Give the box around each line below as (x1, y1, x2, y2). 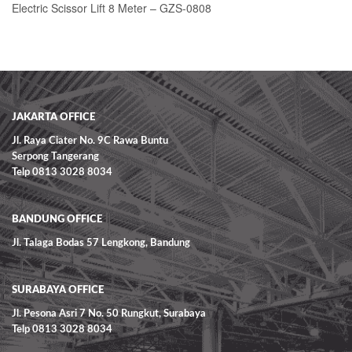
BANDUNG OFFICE (12, 214, 102, 225)
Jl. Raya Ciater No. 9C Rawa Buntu (12, 136, 168, 146)
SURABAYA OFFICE (12, 285, 104, 295)
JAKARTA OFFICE (12, 112, 95, 123)
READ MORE (145, 67, 207, 82)
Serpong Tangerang (12, 152, 99, 162)
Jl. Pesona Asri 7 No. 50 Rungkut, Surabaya (12, 309, 206, 319)
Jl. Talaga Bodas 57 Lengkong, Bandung (12, 238, 192, 248)
